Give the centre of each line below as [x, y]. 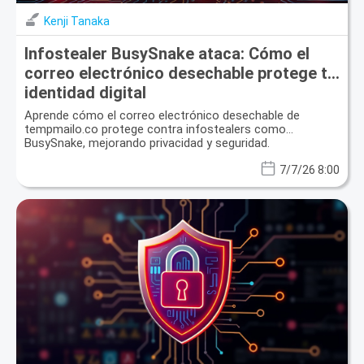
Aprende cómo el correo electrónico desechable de [162, 115]
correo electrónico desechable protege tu [180, 73]
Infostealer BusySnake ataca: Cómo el [167, 53]
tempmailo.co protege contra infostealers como [155, 129]
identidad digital [85, 92]
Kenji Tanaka [77, 21]
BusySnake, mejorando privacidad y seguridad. [147, 143]
